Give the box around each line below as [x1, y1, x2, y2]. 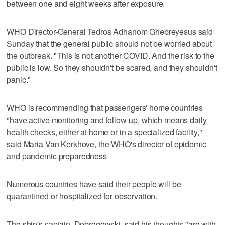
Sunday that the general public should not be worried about [7, 37, 212, 49]
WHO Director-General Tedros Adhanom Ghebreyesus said [7, 25, 213, 37]
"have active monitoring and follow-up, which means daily [7, 114, 207, 126]
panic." [7, 73, 31, 85]
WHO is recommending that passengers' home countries [7, 101, 203, 114]
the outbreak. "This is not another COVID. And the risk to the [7, 49, 214, 61]
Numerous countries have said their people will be [7, 178, 181, 190]
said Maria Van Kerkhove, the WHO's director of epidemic [7, 138, 206, 150]
